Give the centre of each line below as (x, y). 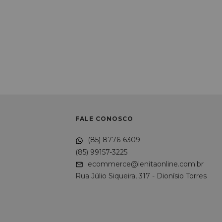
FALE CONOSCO (104, 119)
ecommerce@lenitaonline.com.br (144, 164)
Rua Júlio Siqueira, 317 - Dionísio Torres (141, 176)
